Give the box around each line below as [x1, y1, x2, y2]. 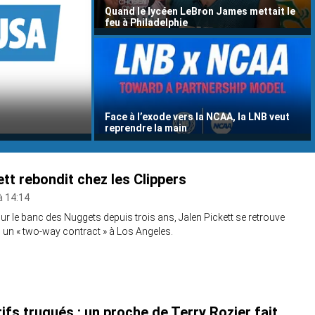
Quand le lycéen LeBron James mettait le [105, 6, 295, 18]
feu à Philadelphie [105, 17, 188, 29]
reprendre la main [105, 122, 187, 134]
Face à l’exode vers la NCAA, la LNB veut [105, 111, 290, 123]
